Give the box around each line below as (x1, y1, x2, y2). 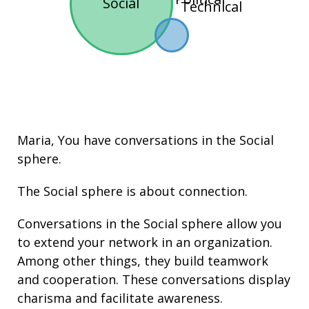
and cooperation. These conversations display (17, 270, 290, 288)
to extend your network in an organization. (17, 233, 272, 250)
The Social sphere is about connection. (17, 182, 248, 199)
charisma (17, 289, 72, 306)
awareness (157, 289, 220, 306)
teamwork (208, 252, 268, 269)
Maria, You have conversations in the (17, 131, 239, 148)
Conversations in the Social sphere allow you (17, 215, 282, 232)
